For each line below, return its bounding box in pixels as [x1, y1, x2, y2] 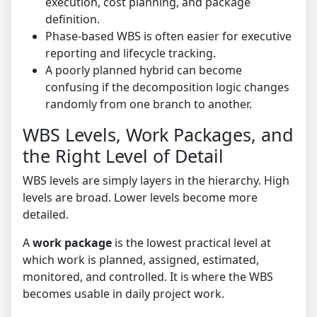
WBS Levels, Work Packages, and [23, 122, 294, 147]
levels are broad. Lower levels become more [23, 190, 258, 206]
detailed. [23, 207, 69, 223]
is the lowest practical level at [112, 235, 271, 251]
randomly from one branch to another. [45, 96, 252, 113]
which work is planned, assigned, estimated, [23, 252, 259, 268]
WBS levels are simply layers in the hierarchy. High [23, 173, 289, 189]
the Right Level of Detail [23, 144, 224, 168]
